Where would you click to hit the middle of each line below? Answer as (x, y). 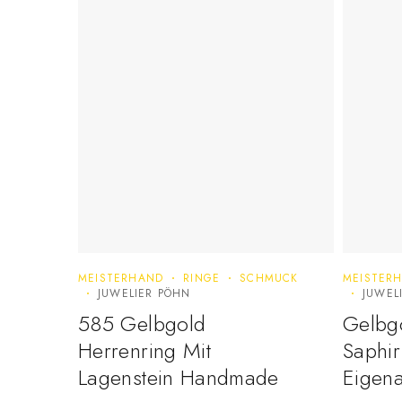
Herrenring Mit (145, 351)
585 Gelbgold (142, 324)
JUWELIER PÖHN (144, 294)
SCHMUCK (269, 279)
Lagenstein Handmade (179, 378)
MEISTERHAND (121, 279)
